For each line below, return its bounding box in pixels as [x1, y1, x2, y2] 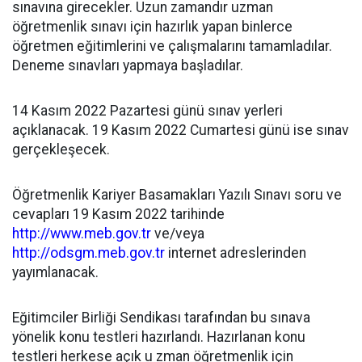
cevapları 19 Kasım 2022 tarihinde [12, 206, 225, 222]
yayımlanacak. [12, 264, 99, 280]
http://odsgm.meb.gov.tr [12, 245, 165, 261]
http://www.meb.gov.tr [12, 225, 151, 242]
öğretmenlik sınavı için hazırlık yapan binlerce [12, 19, 293, 35]
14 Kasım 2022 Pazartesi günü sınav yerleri [12, 103, 283, 119]
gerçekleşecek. [12, 141, 110, 158]
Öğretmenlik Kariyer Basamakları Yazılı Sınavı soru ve [12, 187, 342, 203]
